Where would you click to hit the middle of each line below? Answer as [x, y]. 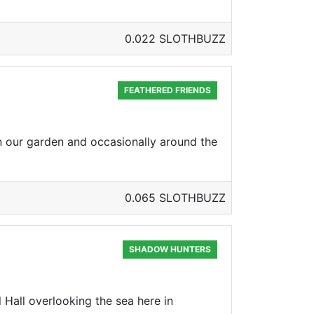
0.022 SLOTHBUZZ [175, 39]
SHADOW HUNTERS [170, 249]
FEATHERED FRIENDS [168, 90]
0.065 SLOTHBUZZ [175, 198]
